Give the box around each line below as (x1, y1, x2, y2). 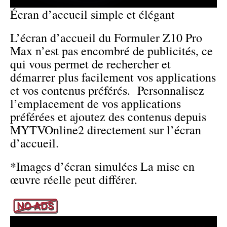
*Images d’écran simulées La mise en (10, 158, 195, 174)
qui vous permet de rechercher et (10, 55, 171, 72)
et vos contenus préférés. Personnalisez (10, 82, 204, 98)
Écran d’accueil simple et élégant (10, 6, 175, 22)
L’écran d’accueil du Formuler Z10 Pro (10, 29, 202, 46)
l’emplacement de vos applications (10, 95, 181, 111)
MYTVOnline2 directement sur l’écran (10, 121, 201, 138)
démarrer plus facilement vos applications (10, 68, 216, 85)
